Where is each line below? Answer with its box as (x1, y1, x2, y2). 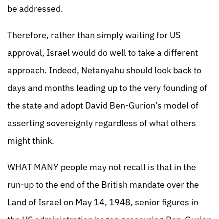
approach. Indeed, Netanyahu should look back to (7, 65, 201, 76)
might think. (7, 135, 54, 146)
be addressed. (7, 3, 63, 14)
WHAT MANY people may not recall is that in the (7, 161, 196, 173)
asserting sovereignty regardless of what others (7, 117, 196, 129)
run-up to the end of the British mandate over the (7, 179, 199, 190)
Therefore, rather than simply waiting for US (7, 29, 180, 41)
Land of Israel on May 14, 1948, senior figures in (7, 197, 198, 208)
